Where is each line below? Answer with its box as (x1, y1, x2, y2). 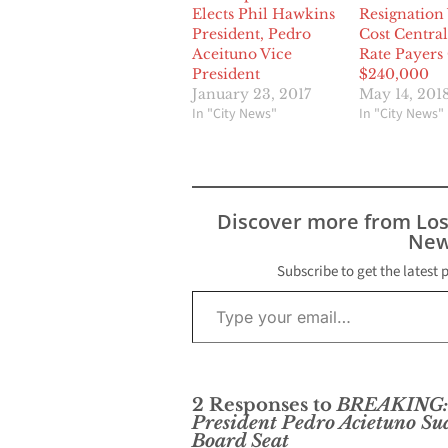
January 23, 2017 (192, 85, 311, 104)
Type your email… (191, 280, 239, 301)
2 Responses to (192, 394, 337, 417)
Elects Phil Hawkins (192, 5, 335, 24)
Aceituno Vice (192, 45, 292, 64)
